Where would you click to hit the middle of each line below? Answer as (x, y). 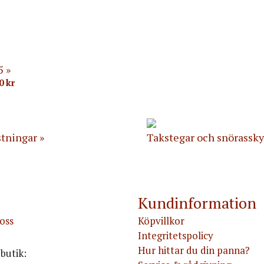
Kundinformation (197, 202)
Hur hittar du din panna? (194, 250)
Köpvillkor (161, 220)
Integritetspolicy (176, 235)
